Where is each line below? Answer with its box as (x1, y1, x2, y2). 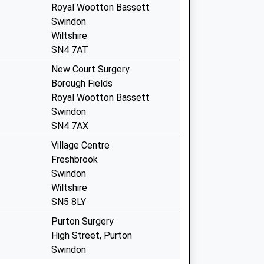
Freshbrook (51, 154, 98, 165)
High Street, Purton (51, 230, 132, 241)
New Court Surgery (51, 64, 130, 75)
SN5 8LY (51, 196, 86, 207)
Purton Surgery (51, 216, 114, 227)
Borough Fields (51, 78, 113, 89)
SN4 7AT (51, 44, 88, 55)
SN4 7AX (51, 120, 88, 131)
